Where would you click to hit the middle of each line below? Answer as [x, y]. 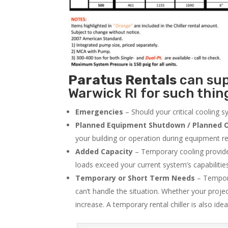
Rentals [151, 80]
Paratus [95, 80]
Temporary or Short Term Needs [135, 178]
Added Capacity [104, 151]
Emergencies [99, 111]
